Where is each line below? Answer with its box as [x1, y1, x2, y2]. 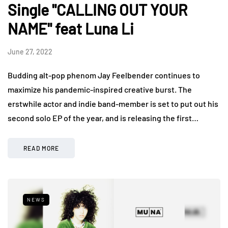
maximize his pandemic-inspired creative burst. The [8, 84, 192, 94]
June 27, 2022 [8, 47, 52, 56]
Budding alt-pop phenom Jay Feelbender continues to [8, 70, 200, 80]
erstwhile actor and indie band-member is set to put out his [8, 98, 218, 108]
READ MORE [23, 144, 59, 152]
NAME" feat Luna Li [8, 19, 134, 38]
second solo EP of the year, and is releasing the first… [8, 112, 198, 123]
